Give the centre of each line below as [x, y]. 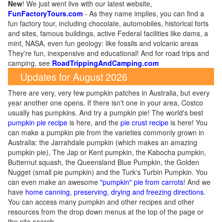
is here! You [188, 122]
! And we [197, 182]
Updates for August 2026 [74, 77]
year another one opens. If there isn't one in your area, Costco [106, 103]
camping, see [30, 63]
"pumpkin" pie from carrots [142, 182]
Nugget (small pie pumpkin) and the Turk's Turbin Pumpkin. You [108, 172]
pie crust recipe [144, 122]
